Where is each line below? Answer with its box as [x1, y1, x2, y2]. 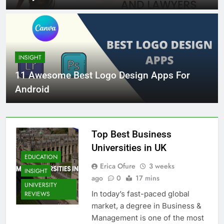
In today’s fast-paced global [91, 189, 189, 199]
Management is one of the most [91, 213, 204, 223]
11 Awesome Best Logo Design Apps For [15, 69, 190, 81]
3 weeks [148, 161, 174, 171]
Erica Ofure [99, 161, 135, 171]
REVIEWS [24, 189, 50, 198]
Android [15, 83, 49, 95]
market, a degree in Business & [91, 201, 201, 211]
